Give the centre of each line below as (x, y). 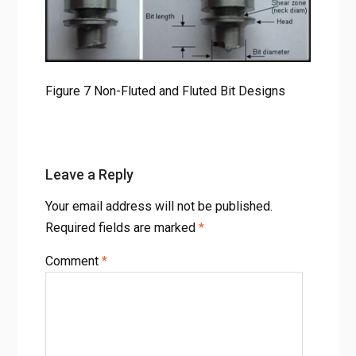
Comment (73, 261)
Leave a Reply (89, 175)
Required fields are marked (122, 228)
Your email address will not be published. (159, 207)
